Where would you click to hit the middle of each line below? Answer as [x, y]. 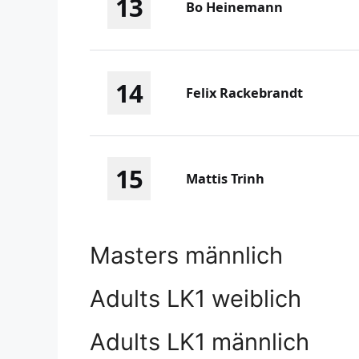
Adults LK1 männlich [200, 341]
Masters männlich [186, 255]
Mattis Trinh [225, 179]
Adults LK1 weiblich [196, 298]
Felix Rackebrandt [244, 93]
